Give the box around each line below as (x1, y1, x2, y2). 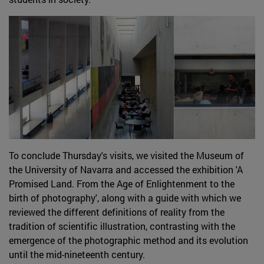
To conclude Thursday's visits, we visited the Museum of (9, 149, 244, 161)
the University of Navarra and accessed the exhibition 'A (9, 163, 243, 176)
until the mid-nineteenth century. (9, 248, 147, 260)
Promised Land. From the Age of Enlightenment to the (9, 177, 235, 190)
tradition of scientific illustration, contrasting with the (9, 220, 235, 232)
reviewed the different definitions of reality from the (9, 206, 225, 218)
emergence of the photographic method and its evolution (9, 234, 248, 246)
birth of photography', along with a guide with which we (9, 192, 241, 204)
